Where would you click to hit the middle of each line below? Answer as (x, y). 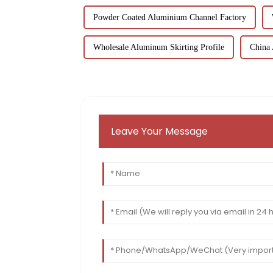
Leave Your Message (160, 132)
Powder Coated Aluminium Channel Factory (170, 18)
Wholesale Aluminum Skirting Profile (159, 48)
